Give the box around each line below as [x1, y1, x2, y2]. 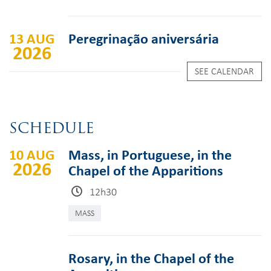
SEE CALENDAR [195, 64, 254, 77]
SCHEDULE [9, 117, 94, 139]
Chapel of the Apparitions [68, 160, 223, 180]
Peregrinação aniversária [68, 28, 219, 48]
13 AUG [9, 28, 54, 48]
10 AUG [9, 145, 54, 164]
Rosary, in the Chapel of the [68, 248, 234, 268]
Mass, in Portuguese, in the [68, 145, 232, 164]
